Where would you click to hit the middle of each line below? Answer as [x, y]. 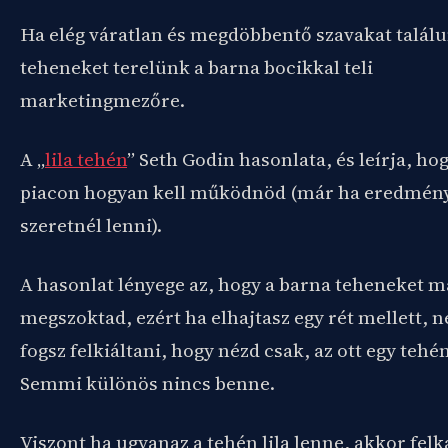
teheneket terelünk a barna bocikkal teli [196, 67]
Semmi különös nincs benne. [147, 383]
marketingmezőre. [102, 100]
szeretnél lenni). [91, 225]
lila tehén [86, 159]
